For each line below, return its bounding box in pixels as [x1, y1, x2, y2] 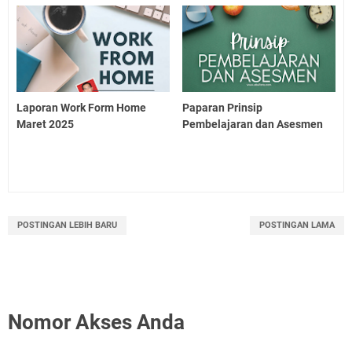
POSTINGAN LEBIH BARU [17, 219, 117, 230]
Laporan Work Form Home [16, 101, 146, 114]
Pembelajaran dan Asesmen [182, 117, 324, 130]
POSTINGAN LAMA [259, 219, 335, 230]
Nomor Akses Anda [8, 310, 185, 334]
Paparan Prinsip [182, 101, 263, 114]
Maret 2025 [16, 117, 74, 130]
